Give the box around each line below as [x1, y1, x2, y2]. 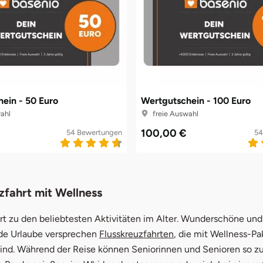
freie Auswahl [150, 109, 198, 118]
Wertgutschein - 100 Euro [141, 95, 251, 106]
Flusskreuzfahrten [99, 228, 174, 240]
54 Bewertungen [66, 127, 122, 137]
